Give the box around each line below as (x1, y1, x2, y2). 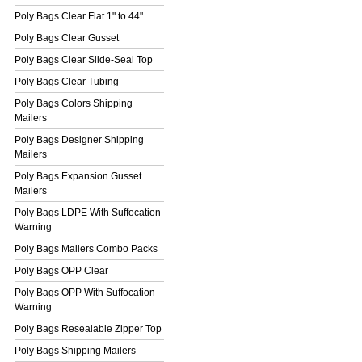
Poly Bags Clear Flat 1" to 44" (15, 11, 143, 23)
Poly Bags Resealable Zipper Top (15, 323, 162, 335)
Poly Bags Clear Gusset (15, 32, 119, 44)
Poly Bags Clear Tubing (15, 76, 119, 88)
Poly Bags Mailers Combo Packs (15, 243, 158, 255)
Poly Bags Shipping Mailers (15, 345, 136, 357)
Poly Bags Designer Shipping (15, 134, 144, 146)
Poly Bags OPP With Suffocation (15, 287, 155, 299)
